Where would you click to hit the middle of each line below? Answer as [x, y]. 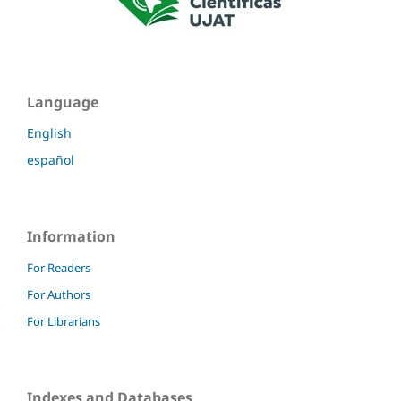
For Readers [59, 267]
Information [71, 236]
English [49, 133]
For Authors [59, 294]
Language [63, 102]
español [51, 160]
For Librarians [64, 321]
